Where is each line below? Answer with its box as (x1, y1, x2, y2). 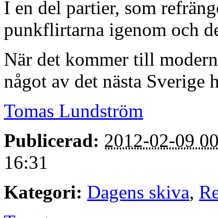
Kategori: (4, 181, 82, 202)
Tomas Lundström (4, 100, 143, 121)
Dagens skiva (87, 181, 189, 202)
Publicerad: (4, 129, 99, 151)
